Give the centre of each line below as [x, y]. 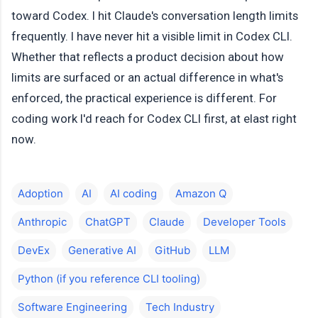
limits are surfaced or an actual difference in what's [147, 78]
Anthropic [42, 221]
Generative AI [102, 250]
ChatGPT [108, 221]
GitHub [172, 250]
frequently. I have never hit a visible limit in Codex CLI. [152, 37]
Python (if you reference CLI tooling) [109, 278]
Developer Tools [245, 221]
